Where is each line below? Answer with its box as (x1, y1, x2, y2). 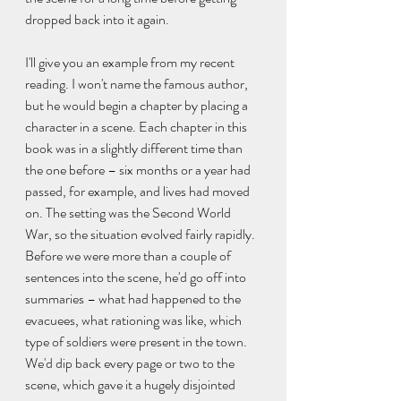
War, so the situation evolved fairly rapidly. (25, 223, 258, 244)
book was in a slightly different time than (25, 137, 245, 158)
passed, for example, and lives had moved (25, 180, 252, 201)
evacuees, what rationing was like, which (25, 309, 244, 330)
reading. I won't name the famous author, (25, 73, 251, 94)
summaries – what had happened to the (25, 287, 243, 309)
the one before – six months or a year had (25, 158, 253, 180)
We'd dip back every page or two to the (25, 352, 237, 373)
